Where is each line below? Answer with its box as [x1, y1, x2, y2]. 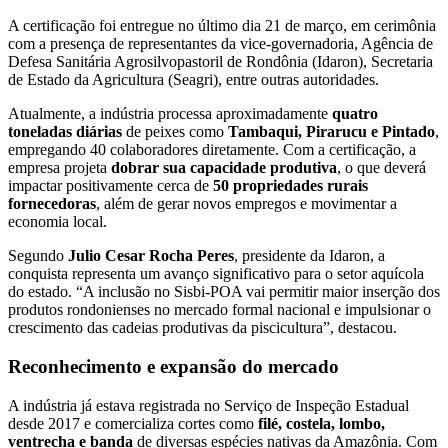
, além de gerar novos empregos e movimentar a [96, 195, 397, 213]
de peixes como [122, 123, 228, 141]
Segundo [8, 247, 68, 265]
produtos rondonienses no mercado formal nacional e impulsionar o [8, 301, 431, 319]
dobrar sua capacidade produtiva [111, 159, 337, 177]
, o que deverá [337, 159, 426, 177]
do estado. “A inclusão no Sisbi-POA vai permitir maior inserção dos [8, 283, 440, 301]
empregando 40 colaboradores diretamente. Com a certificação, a [8, 141, 416, 159]
